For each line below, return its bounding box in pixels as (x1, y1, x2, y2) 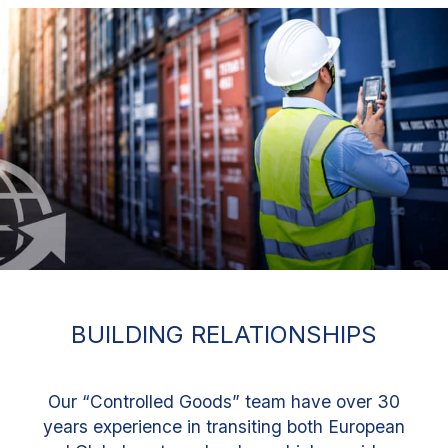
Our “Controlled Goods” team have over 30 (48, 391, 400, 413)
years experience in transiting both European (43, 416, 405, 438)
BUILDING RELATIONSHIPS (71, 320, 377, 350)
